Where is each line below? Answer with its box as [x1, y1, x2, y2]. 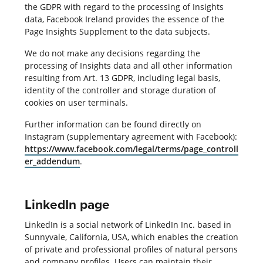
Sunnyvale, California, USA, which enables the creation [24, 231, 238, 242]
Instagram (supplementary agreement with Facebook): [24, 130, 237, 142]
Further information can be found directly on [24, 118, 201, 130]
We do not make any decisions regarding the [24, 47, 200, 59]
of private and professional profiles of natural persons [24, 243, 238, 255]
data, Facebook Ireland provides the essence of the [24, 13, 224, 25]
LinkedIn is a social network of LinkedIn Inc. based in [24, 218, 231, 230]
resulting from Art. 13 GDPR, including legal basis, [24, 72, 220, 83]
